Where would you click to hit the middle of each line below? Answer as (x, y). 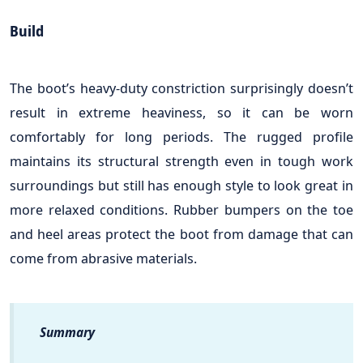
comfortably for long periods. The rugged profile (181, 137)
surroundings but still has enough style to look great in (181, 186)
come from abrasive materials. (103, 258)
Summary (67, 333)
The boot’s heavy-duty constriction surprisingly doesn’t (181, 88)
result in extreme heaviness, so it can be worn (181, 113)
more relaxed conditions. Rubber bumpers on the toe (181, 210)
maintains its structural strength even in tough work (181, 161)
